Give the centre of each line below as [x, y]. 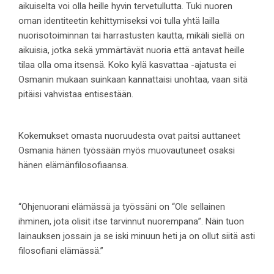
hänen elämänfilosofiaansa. [73, 165]
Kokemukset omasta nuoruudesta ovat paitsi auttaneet [129, 136]
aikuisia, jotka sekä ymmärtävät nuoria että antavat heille [131, 50]
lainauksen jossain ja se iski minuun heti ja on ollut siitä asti [137, 236]
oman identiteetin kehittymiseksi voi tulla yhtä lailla [119, 21]
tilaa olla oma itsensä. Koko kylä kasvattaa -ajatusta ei [127, 65]
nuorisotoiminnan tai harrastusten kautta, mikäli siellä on [131, 36]
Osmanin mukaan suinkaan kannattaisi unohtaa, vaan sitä [133, 80]
